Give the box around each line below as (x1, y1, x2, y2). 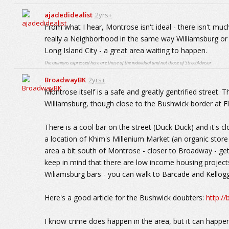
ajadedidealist (44, 10, 93, 19)
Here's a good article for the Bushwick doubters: (44, 193, 206, 202)
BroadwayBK (44, 75, 86, 84)
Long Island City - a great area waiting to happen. (44, 45, 207, 55)
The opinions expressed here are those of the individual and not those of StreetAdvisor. (44, 59, 213, 66)
